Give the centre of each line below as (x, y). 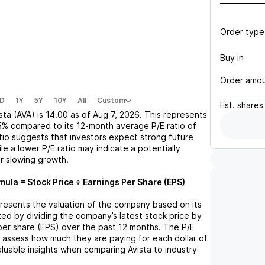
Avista (140, 249)
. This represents (173, 114)
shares (250, 105)
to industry (174, 249)
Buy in (232, 57)
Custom (111, 100)
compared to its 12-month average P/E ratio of (104, 126)
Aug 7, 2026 (116, 114)
